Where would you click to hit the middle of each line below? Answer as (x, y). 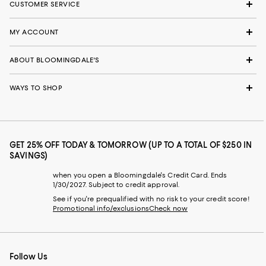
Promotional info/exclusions (101, 208)
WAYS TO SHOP (36, 88)
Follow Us (29, 256)
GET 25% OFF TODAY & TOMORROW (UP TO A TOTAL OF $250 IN (131, 145)
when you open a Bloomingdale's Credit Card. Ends (140, 175)
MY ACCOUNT (34, 32)
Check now (168, 208)
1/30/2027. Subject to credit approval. (116, 185)
